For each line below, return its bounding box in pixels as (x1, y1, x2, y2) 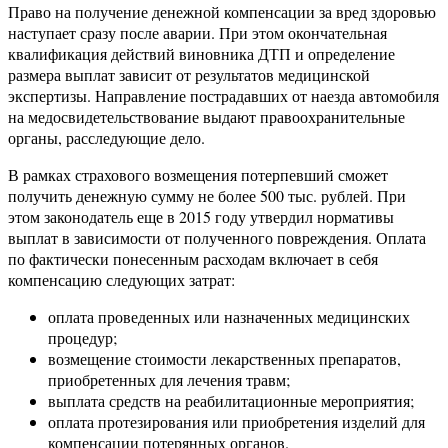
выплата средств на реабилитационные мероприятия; (48, 390, 414, 412)
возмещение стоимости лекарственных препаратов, (48, 348, 401, 370)
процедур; (48, 327, 117, 349)
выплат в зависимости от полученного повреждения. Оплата (8, 227, 426, 249)
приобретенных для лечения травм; (48, 369, 290, 391)
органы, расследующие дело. (8, 127, 205, 149)
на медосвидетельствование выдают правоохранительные (8, 106, 405, 128)
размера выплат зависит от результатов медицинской (8, 64, 370, 86)
